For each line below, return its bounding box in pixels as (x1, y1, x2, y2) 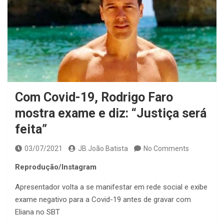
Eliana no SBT (15, 207, 60, 217)
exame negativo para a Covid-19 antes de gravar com (15, 195, 191, 204)
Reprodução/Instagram (15, 162, 96, 172)
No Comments (143, 144, 189, 153)
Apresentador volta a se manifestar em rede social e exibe (15, 182, 207, 192)
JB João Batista (78, 144, 128, 153)
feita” (15, 122, 47, 137)
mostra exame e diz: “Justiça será (15, 106, 206, 121)
